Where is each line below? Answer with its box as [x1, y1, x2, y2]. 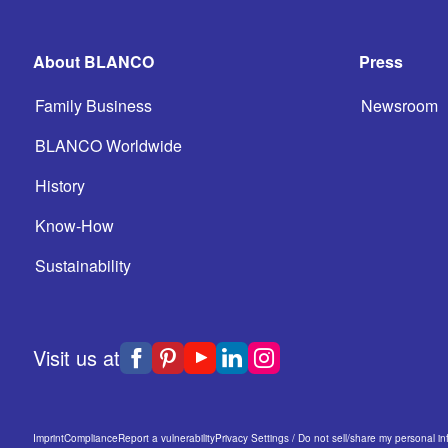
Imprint [33, 430, 64, 445]
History [35, 174, 85, 197]
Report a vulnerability [118, 430, 215, 445]
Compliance [64, 430, 118, 445]
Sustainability [35, 254, 131, 277]
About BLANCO [33, 50, 154, 73]
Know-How [35, 214, 114, 237]
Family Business [35, 94, 152, 117]
